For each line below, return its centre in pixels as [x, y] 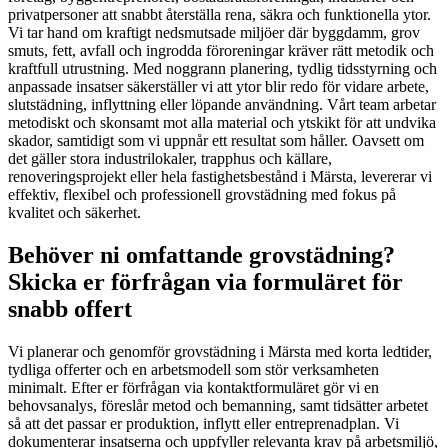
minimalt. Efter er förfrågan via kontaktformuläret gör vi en [193, 387]
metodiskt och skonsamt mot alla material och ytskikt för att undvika [222, 122]
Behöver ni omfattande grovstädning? [201, 254]
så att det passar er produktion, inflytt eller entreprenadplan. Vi [203, 423]
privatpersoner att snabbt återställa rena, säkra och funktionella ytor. [219, 14]
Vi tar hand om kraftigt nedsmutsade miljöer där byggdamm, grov [214, 32]
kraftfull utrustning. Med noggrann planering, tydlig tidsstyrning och [222, 68]
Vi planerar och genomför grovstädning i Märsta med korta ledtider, [220, 351]
